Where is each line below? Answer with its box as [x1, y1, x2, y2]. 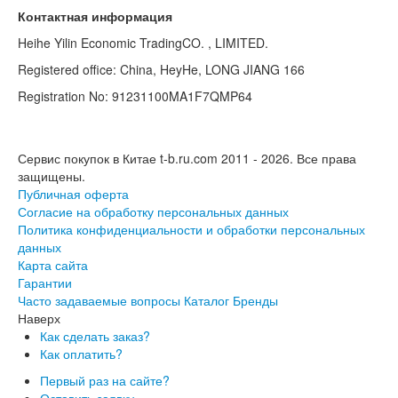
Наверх [18, 308, 60, 327]
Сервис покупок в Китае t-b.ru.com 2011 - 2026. [18, 148, 293, 167]
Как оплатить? [40, 344, 123, 362]
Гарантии [18, 273, 72, 291]
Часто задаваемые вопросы [18, 291, 180, 309]
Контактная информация [18, 6, 172, 25]
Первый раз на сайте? [40, 370, 170, 389]
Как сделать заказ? [40, 326, 150, 345]
